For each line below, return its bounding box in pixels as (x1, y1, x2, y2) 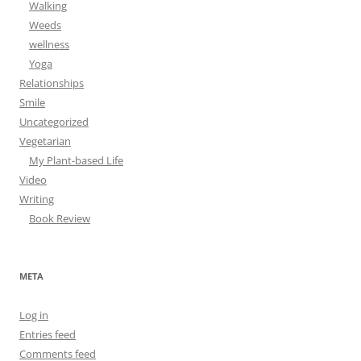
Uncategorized (19, 114, 89, 130)
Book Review (29, 211, 90, 226)
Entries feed (19, 327, 76, 342)
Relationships (19, 76, 84, 91)
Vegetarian (19, 134, 71, 149)
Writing (19, 192, 54, 207)
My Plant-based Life (29, 153, 123, 168)
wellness (29, 37, 69, 52)
